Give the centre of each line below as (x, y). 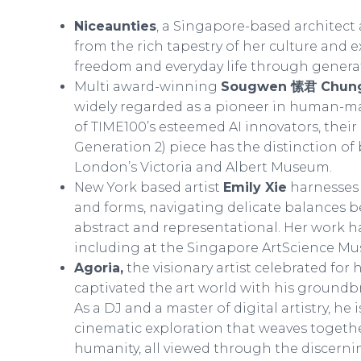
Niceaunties (115, 26)
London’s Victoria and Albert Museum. (205, 167)
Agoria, (99, 268)
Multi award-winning (147, 87)
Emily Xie (255, 187)
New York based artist (149, 187)
